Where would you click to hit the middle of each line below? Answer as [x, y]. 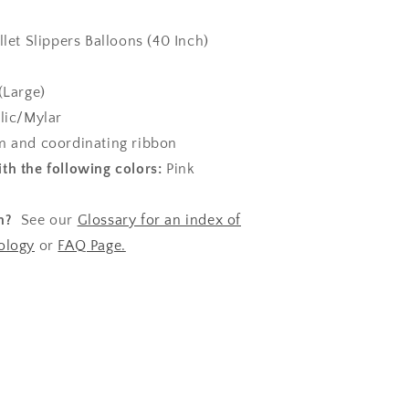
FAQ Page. [92, 246]
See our [45, 220]
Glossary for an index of [159, 220]
